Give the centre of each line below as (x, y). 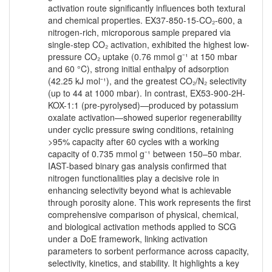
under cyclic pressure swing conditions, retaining (141, 130)
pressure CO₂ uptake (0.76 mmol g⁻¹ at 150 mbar (143, 57)
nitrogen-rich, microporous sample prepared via (139, 32)
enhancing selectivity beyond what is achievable (140, 190)
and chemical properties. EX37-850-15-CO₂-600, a (145, 20)
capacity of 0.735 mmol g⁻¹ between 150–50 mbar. (145, 154)
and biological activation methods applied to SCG (142, 227)
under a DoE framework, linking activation (128, 239)
